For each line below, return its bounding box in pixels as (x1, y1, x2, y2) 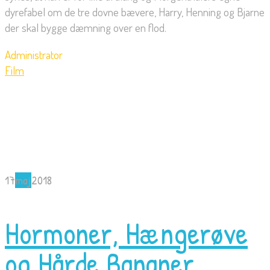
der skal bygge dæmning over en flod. (5, 20, 166, 36)
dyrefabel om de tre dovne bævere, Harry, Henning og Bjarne (5, 4, 265, 20)
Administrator (5, 47, 63, 63)
